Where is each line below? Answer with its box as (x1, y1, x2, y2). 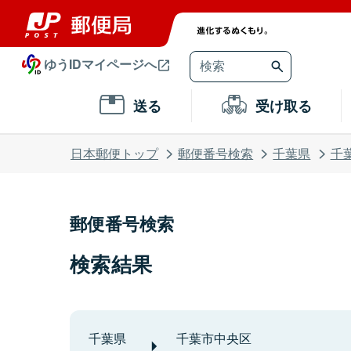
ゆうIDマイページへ (44, 55, 157, 73)
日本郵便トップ (71, 144, 158, 163)
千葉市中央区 (176, 329, 251, 348)
